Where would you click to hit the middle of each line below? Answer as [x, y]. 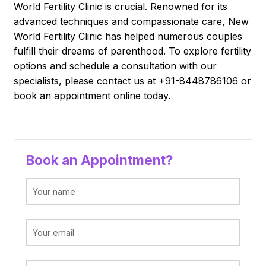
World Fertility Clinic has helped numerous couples [128, 37]
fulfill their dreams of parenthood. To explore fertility [133, 51]
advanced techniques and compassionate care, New [132, 22]
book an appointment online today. [92, 96]
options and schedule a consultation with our [115, 66]
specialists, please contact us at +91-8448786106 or [133, 81]
